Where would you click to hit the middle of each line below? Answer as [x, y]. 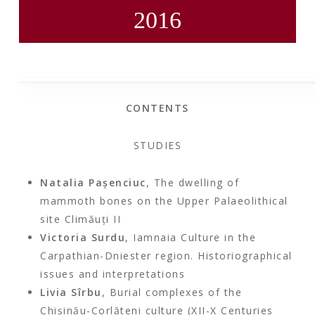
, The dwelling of [193, 182]
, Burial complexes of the [172, 292]
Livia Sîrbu [71, 292]
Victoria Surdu [83, 237]
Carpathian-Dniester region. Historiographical [166, 256]
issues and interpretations [113, 274]
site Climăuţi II [81, 219]
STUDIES [157, 145]
